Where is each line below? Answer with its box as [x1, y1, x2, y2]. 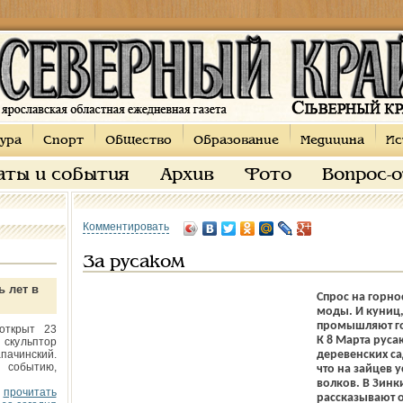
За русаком [82, 255, 184, 271]
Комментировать [82, 220, 169, 233]
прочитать [3, 386, 57, 399]
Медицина [300, 135, 364, 147]
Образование [193, 135, 279, 147]
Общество [104, 135, 172, 147]
